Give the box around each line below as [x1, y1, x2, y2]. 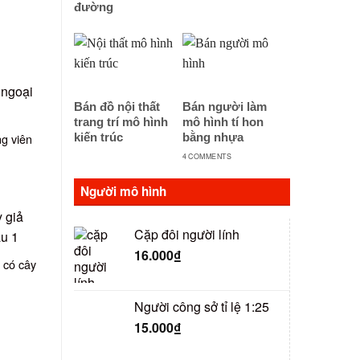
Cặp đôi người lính [134, 224, 239, 243]
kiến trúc [74, 131, 123, 145]
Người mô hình [80, 182, 166, 200]
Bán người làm [182, 100, 267, 114]
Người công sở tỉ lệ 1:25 [134, 297, 269, 317]
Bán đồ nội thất [74, 100, 160, 114]
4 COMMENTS [182, 150, 231, 162]
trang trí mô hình [74, 116, 168, 129]
